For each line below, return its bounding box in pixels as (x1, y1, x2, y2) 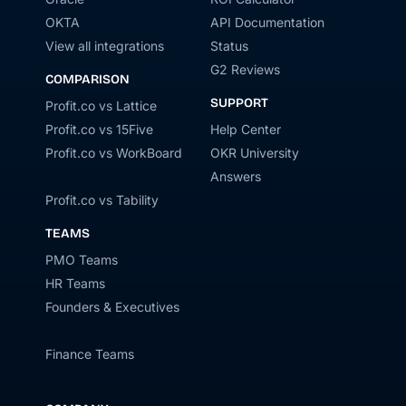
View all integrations (45, 38, 164, 54)
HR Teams (45, 275, 105, 292)
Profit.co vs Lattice (45, 98, 157, 114)
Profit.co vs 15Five (45, 121, 153, 138)
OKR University (210, 145, 299, 161)
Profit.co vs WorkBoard (45, 145, 182, 161)
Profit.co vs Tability (45, 192, 159, 208)
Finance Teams (45, 346, 134, 362)
